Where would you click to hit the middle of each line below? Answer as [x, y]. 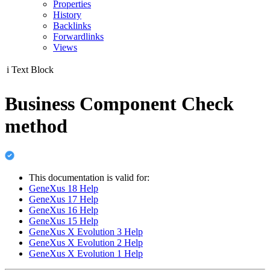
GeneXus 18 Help [64, 188]
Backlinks [72, 26]
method [36, 126]
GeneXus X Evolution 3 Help [86, 231]
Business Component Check [119, 104]
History [67, 15]
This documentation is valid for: [89, 177]
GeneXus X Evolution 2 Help [86, 242]
